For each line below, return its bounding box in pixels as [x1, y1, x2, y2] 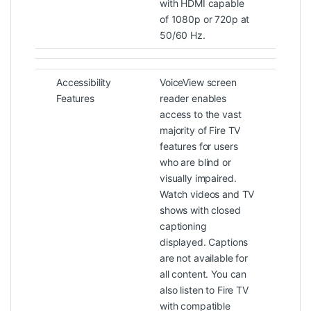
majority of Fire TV [160, 124, 241, 137]
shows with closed [160, 204, 241, 217]
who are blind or [160, 156, 231, 169]
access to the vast [160, 108, 242, 121]
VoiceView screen [160, 76, 237, 89]
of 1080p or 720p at [160, 13, 250, 26]
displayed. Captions [160, 236, 249, 249]
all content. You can [160, 268, 247, 280]
